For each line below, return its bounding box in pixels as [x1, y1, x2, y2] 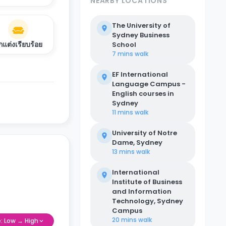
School [112, 40, 136, 49]
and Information [112, 187, 172, 196]
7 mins [112, 49, 133, 58]
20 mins [112, 215, 137, 224]
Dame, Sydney [112, 138, 162, 147]
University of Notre [112, 128, 177, 138]
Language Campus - [112, 79, 186, 89]
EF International [112, 70, 168, 79]
